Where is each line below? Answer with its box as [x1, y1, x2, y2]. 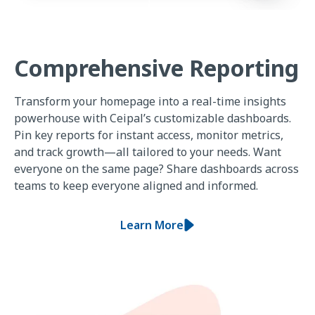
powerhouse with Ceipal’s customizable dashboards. [14, 110, 291, 126]
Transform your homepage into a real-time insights [14, 93, 286, 109]
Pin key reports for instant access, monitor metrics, [14, 127, 283, 143]
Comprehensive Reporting [14, 52, 299, 83]
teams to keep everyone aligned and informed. [14, 177, 258, 193]
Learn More [120, 217, 184, 233]
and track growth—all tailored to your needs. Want [14, 143, 281, 160]
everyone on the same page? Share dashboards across [14, 160, 299, 176]
